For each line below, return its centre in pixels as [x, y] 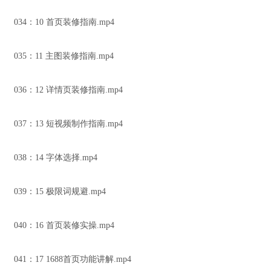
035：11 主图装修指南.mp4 [64, 56]
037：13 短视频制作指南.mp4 [68, 124]
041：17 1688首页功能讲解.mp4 [73, 259]
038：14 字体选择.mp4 [56, 158]
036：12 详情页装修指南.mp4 [68, 90]
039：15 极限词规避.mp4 [60, 191]
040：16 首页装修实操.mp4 [64, 225]
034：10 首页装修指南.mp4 [64, 22]
